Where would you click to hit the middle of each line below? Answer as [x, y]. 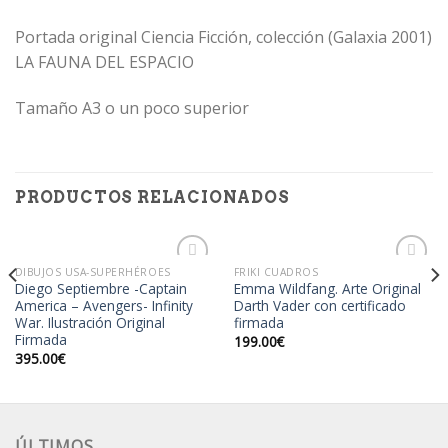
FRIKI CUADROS [276, 271]
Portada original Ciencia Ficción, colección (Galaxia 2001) [223, 37]
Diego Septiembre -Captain [100, 289]
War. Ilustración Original [89, 323]
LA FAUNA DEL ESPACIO [104, 62]
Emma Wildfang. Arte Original [327, 289]
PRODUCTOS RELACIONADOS [152, 197]
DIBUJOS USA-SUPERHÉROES [92, 271]
